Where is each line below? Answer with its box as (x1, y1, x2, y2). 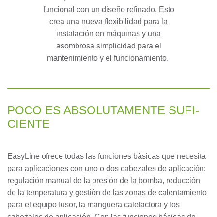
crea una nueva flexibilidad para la (49, 17, 168, 26)
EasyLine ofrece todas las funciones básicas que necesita (7, 152, 206, 160)
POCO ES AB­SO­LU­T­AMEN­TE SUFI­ (7, 103, 199, 117)
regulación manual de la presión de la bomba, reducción (7, 176, 200, 185)
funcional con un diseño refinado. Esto (43, 5, 174, 14)
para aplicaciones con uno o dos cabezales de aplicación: (7, 164, 206, 172)
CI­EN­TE (7, 117, 50, 130)
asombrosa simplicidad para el (56, 41, 161, 50)
